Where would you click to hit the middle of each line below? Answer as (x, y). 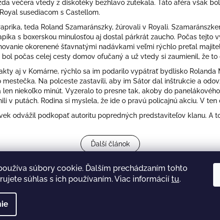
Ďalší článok (110, 144)
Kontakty (31, 184)
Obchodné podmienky (84, 184)
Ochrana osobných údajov (163, 184)
